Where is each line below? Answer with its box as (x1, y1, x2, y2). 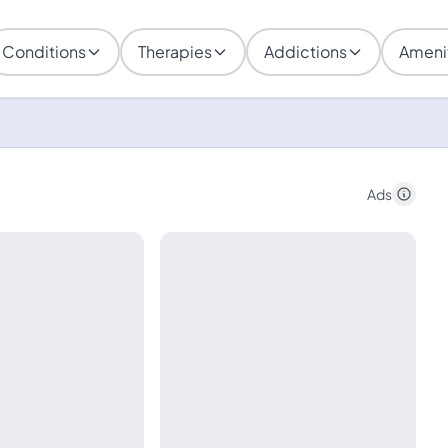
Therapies (138, 41, 212, 62)
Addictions (264, 41, 347, 62)
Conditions (2, 41, 86, 62)
